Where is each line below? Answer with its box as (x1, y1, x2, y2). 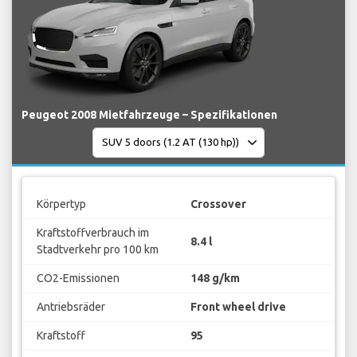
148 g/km (190, 272, 240, 285)
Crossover (190, 198, 246, 211)
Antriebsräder (36, 300, 105, 314)
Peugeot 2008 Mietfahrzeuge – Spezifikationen (22, 108, 277, 121)
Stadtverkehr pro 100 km (36, 243, 159, 257)
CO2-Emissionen (36, 272, 120, 285)
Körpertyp (36, 198, 86, 211)
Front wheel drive (190, 300, 286, 314)
